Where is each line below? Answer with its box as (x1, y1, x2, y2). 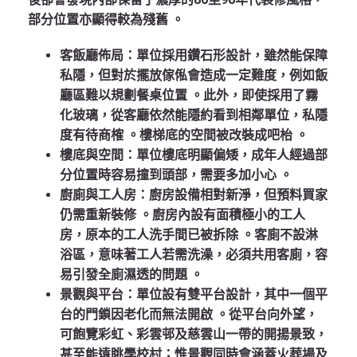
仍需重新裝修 (60, 207, 139, 223)
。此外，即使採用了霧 (190, 88, 318, 104)
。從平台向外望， (216, 307, 318, 323)
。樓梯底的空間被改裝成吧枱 (127, 127, 296, 143)
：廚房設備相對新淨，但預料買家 (136, 187, 328, 203)
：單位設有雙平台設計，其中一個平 (124, 287, 328, 303)
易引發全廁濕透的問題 (60, 267, 190, 283)
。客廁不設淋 (241, 227, 318, 243)
